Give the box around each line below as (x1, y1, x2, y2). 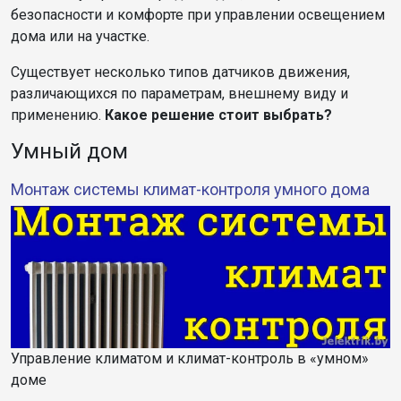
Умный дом (11, 138, 128, 164)
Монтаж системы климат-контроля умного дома (11, 179, 370, 199)
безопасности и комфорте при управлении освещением (11, 5, 385, 23)
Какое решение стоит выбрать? (105, 106, 332, 124)
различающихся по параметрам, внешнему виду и (11, 84, 348, 102)
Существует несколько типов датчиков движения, (11, 63, 350, 81)
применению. (11, 106, 105, 124)
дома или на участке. (11, 27, 149, 45)
